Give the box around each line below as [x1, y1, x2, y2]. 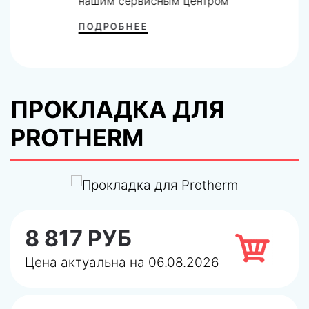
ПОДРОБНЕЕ [78, 20, 148, 32]
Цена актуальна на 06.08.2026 [25, 254, 219, 270]
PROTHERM [10, 123, 143, 152]
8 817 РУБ [25, 224, 132, 252]
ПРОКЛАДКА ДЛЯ [10, 95, 224, 123]
